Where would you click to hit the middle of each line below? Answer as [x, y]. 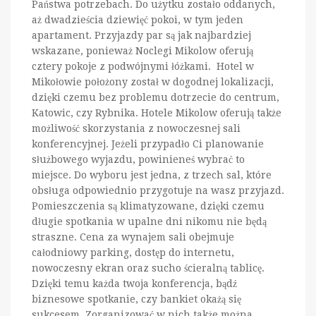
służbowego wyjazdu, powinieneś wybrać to [138, 159]
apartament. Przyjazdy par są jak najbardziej [141, 35]
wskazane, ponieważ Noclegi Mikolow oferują [142, 50]
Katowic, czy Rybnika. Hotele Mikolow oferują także [157, 113]
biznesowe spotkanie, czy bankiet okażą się [136, 299]
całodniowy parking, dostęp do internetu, [133, 252]
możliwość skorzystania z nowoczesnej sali [136, 128]
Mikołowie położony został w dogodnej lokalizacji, [153, 81]
